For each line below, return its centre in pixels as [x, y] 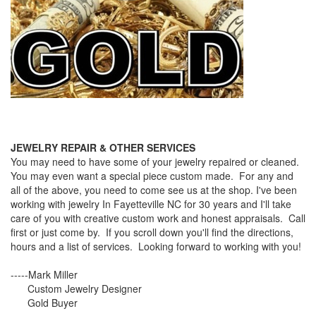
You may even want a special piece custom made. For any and [152, 176]
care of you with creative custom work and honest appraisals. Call [158, 218]
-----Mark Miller [44, 274]
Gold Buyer [44, 303]
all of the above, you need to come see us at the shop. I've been [154, 190]
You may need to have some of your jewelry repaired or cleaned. [156, 162]
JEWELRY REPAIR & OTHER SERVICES [103, 147]
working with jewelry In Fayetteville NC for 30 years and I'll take [151, 204]
